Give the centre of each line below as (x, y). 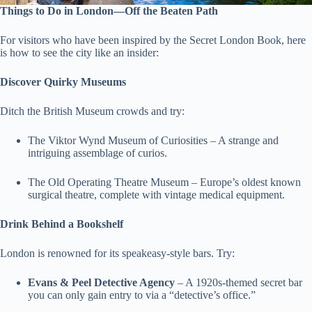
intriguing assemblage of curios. (97, 153)
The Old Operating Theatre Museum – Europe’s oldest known (164, 182)
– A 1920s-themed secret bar (240, 283)
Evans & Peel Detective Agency (103, 283)
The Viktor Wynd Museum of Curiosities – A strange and (153, 141)
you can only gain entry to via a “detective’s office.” (142, 295)
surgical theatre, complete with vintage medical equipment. (156, 195)
